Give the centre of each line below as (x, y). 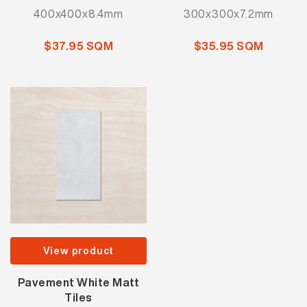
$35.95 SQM (229, 46)
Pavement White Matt (78, 282)
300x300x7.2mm (229, 14)
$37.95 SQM (78, 46)
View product (78, 250)
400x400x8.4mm (78, 14)
